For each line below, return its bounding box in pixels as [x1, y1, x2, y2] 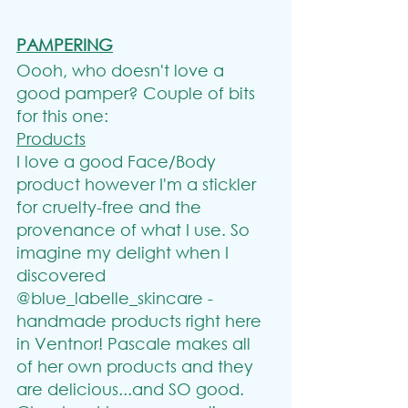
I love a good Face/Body [16, 150, 220, 171]
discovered [16, 264, 110, 285]
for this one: [16, 105, 108, 126]
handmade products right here [16, 310, 266, 331]
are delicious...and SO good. [16, 378, 249, 399]
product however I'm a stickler [16, 173, 260, 194]
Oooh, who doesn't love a [16, 59, 229, 80]
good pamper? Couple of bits [16, 82, 260, 103]
